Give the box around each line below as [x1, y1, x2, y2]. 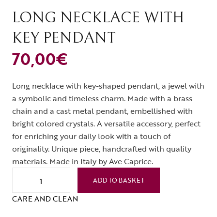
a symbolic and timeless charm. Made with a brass [12, 93, 192, 104]
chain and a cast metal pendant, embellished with [12, 105, 193, 117]
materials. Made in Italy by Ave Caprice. [12, 155, 153, 167]
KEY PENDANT [12, 29, 116, 47]
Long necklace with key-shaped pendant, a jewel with [12, 80, 204, 92]
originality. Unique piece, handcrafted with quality [12, 143, 191, 155]
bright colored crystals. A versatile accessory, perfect [12, 118, 201, 129]
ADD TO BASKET [93, 175, 144, 185]
